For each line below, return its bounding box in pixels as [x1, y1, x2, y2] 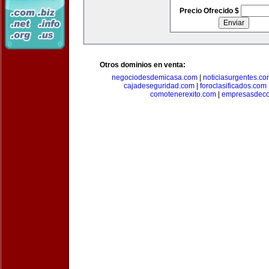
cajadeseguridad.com [124, 82, 195, 90]
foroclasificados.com [200, 82, 267, 90]
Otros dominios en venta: [100, 61, 186, 69]
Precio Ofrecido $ [179, 7, 241, 15]
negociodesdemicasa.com [112, 73, 198, 82]
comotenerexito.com [150, 90, 216, 98]
